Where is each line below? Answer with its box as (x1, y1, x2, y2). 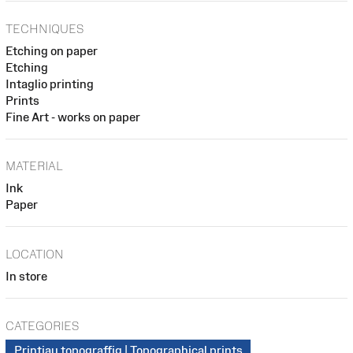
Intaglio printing (6, 76, 94, 91)
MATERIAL (6, 159, 63, 173)
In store (6, 269, 47, 283)
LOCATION (6, 247, 64, 261)
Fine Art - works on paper (6, 110, 140, 124)
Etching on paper (6, 43, 98, 58)
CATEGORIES (6, 318, 79, 333)
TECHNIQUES (6, 21, 84, 35)
